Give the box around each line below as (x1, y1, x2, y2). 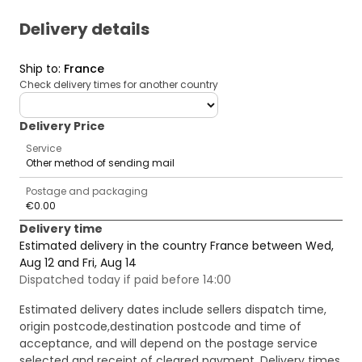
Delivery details (19, 18, 149, 41)
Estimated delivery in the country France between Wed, (19, 238, 334, 255)
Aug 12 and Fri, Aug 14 (19, 255, 137, 271)
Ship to (19, 61, 58, 78)
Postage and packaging (26, 184, 148, 199)
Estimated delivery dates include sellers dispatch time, (19, 301, 326, 318)
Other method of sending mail (26, 156, 175, 170)
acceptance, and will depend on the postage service (19, 335, 318, 352)
